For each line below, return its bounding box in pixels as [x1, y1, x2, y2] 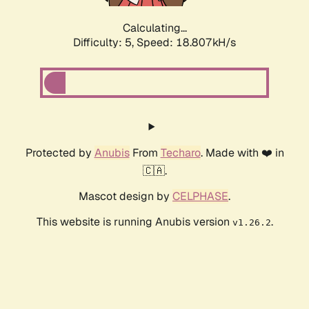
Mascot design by [79, 189, 172, 204]
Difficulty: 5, [73, 35, 137, 50]
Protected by [25, 146, 94, 161]
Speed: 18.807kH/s [137, 35, 236, 50]
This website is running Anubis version [36, 215, 232, 230]
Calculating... [122, 21, 187, 36]
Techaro [160, 146, 201, 161]
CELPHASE [172, 189, 228, 204]
